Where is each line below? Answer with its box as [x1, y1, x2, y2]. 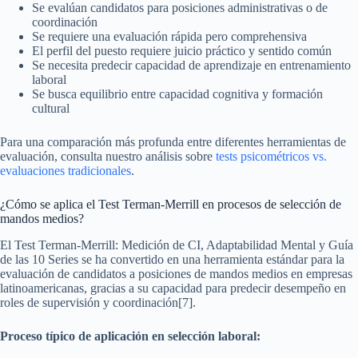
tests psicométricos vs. [216, 149, 327, 164]
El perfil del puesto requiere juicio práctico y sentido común [32, 44, 332, 58]
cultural [32, 101, 70, 116]
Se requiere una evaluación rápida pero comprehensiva [32, 30, 307, 44]
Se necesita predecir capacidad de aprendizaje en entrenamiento [32, 58, 351, 73]
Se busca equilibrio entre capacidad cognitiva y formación [32, 87, 323, 101]
